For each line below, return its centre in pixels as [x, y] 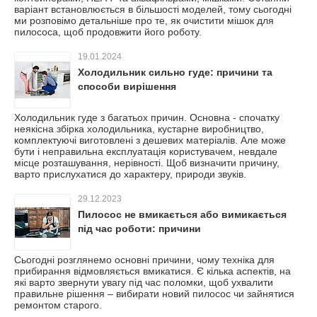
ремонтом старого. [58, 305]
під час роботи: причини [139, 229]
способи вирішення [127, 86]
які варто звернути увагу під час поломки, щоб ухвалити [144, 282]
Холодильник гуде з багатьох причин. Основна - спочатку [147, 117]
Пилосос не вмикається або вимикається [182, 214]
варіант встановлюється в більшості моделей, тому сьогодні [153, 9]
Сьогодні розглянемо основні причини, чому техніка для [144, 260]
